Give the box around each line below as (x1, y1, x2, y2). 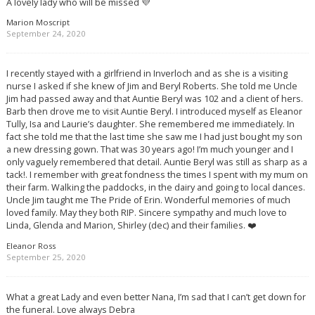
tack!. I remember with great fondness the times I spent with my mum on (6, 168, 308, 181)
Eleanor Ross (6, 240, 56, 251)
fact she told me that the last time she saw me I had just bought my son (6, 130, 302, 143)
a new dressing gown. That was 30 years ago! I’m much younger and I (6, 143, 293, 156)
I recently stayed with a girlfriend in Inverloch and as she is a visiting (6, 67, 288, 80)
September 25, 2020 (6, 251, 86, 262)
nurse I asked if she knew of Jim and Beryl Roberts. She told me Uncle (6, 79, 297, 93)
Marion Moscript (6, 17, 70, 28)
